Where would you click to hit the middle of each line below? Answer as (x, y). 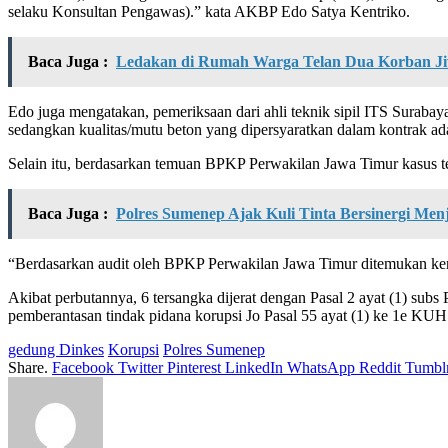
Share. (28, 367)
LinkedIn (254, 367)
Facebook (83, 367)
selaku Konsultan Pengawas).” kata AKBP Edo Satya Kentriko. (209, 11)
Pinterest (194, 367)
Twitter (140, 367)
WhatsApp (321, 367)
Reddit (380, 367)
